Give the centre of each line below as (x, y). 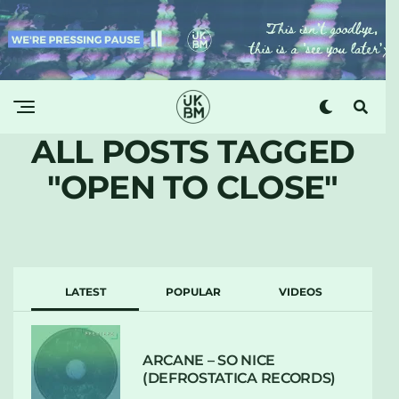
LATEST (85, 291)
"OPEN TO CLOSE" (193, 187)
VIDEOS (301, 291)
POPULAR (193, 291)
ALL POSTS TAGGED (193, 151)
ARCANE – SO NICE (209, 360)
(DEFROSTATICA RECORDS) (239, 378)
